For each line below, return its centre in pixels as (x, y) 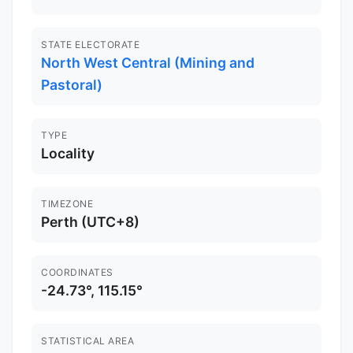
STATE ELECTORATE (90, 45)
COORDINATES (77, 273)
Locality (68, 154)
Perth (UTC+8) (90, 222)
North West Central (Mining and (148, 63)
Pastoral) (72, 85)
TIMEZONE (67, 204)
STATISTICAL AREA (87, 341)
